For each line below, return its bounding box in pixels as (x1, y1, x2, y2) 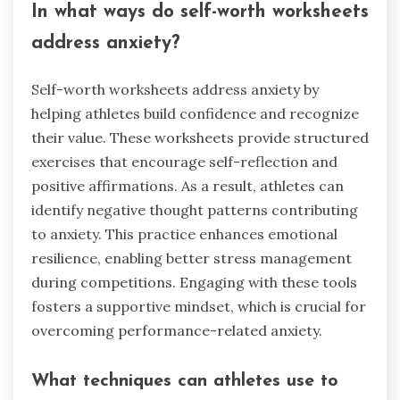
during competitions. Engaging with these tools (31, 272, 357, 291)
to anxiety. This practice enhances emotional (31, 224, 337, 243)
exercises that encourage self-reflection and (31, 152, 337, 171)
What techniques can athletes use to (31, 372, 338, 391)
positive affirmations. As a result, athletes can (31, 176, 344, 195)
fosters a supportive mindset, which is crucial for (31, 296, 366, 315)
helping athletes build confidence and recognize (31, 104, 359, 122)
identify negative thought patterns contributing (31, 200, 358, 219)
